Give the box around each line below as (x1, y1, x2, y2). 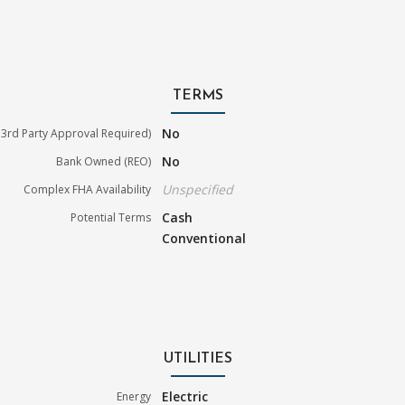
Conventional (162, 229, 247, 247)
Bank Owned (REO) (56, 153, 152, 169)
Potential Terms (71, 209, 152, 225)
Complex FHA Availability (24, 181, 152, 197)
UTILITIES (164, 351, 232, 366)
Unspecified (162, 180, 234, 198)
